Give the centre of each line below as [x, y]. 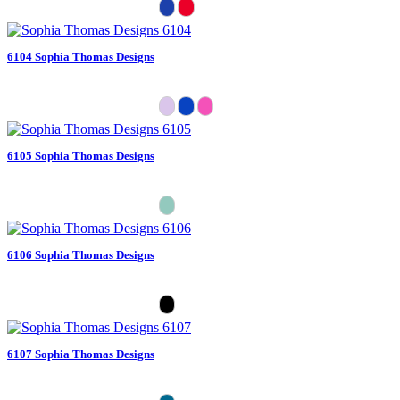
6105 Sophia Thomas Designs [81, 155]
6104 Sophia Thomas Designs [81, 56]
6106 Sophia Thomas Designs [81, 254]
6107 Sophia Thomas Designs [81, 354]
